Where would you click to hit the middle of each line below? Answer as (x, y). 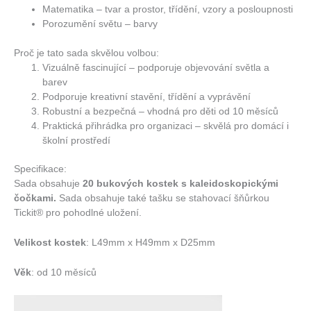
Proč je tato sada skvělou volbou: (86, 53)
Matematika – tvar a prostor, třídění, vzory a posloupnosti (168, 10)
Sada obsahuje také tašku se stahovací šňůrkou (164, 199)
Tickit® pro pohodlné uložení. (78, 213)
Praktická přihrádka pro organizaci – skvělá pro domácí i (166, 126)
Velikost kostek (50, 242)
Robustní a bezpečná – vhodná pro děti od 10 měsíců (161, 111)
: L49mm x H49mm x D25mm (151, 242)
